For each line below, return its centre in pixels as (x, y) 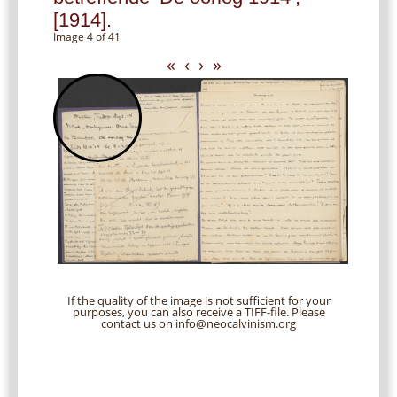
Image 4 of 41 (87, 36)
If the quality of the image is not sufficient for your (198, 301)
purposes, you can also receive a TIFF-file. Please (198, 312)
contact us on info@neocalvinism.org (198, 324)
